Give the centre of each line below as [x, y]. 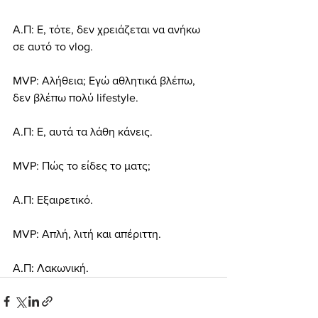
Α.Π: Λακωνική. [51, 268]
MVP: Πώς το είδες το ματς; [82, 166]
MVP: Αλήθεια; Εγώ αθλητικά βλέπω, [105, 81]
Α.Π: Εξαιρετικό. [53, 200]
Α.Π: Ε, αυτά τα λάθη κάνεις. [83, 132]
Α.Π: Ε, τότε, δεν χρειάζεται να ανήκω [108, 29]
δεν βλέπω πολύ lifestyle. [76, 98]
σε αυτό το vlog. [53, 46]
